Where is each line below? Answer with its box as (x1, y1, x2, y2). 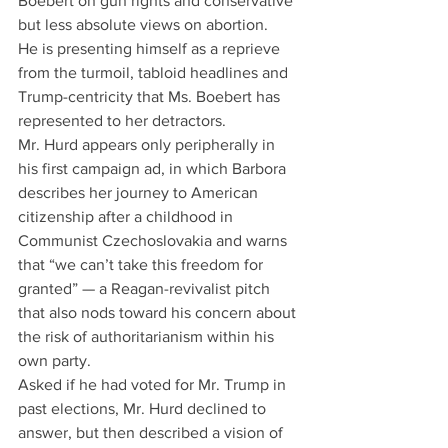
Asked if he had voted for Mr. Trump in (18, 376, 290, 393)
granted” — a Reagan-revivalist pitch (18, 280, 274, 297)
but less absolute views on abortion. (18, 16, 268, 33)
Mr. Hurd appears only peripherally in (18, 136, 279, 153)
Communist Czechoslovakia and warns (18, 232, 291, 249)
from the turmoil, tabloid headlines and (18, 64, 292, 81)
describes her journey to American (18, 184, 262, 201)
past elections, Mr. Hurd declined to (18, 400, 270, 417)
